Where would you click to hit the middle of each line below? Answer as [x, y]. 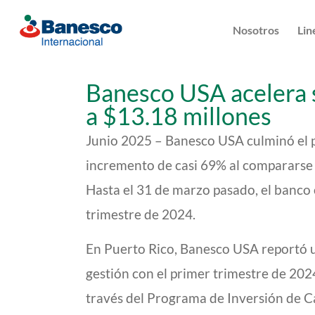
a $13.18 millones [179, 116]
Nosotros [256, 30]
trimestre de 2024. [141, 214]
